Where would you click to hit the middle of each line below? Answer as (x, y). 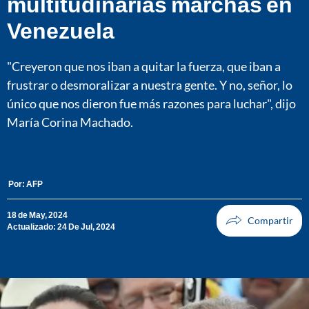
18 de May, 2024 (37, 215)
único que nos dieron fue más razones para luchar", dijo (151, 103)
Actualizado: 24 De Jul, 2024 (61, 226)
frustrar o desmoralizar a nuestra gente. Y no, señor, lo (150, 84)
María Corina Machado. (70, 122)
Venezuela (61, 30)
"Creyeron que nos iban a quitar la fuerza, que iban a (144, 66)
